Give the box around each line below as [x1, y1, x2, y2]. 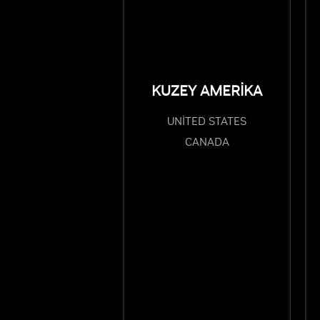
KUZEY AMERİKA [151, 82, 262, 101]
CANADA [184, 135, 229, 149]
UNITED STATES [167, 114, 246, 129]
